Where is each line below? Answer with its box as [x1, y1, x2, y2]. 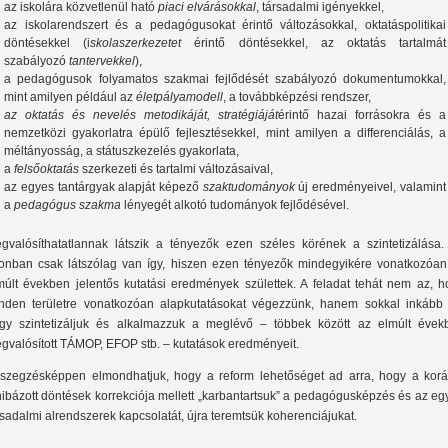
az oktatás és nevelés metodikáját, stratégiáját [4, 108, 278, 123]
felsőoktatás [14, 162, 83, 177]
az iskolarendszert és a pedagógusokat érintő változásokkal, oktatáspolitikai [4, 18, 446, 33]
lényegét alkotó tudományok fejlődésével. [121, 198, 350, 213]
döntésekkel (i [4, 36, 91, 51]
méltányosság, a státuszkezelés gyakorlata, [4, 144, 240, 159]
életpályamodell [136, 90, 224, 105]
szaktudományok [202, 180, 295, 195]
